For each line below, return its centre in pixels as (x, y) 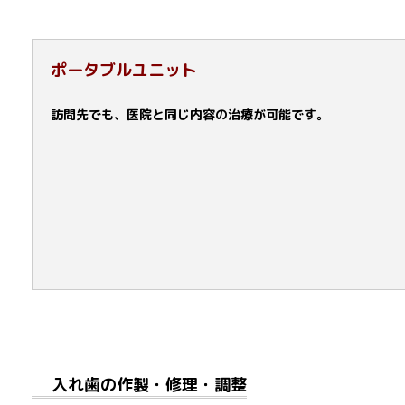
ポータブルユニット (124, 70)
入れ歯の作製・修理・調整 (149, 384)
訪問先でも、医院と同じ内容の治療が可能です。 (190, 114)
